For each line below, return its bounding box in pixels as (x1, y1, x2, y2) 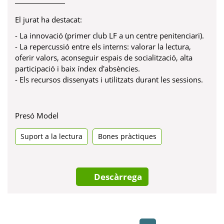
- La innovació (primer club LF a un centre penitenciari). (15, 30, 204, 40)
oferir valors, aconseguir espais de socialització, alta (15, 52, 192, 62)
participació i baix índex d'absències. (15, 63, 140, 73)
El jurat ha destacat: (15, 14, 82, 24)
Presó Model (15, 110, 58, 120)
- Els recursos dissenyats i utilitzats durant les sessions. (15, 74, 203, 84)
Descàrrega (93, 170, 142, 182)
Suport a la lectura (20, 131, 82, 141)
